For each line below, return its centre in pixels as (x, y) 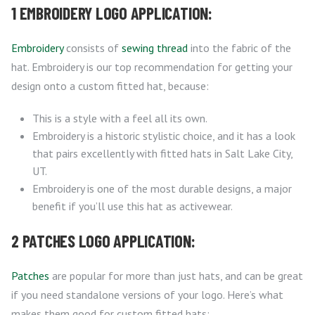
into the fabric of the (239, 48)
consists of (92, 48)
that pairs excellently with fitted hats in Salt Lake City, (162, 154)
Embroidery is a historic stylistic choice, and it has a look (164, 136)
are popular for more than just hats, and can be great (176, 276)
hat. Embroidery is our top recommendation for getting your (152, 67)
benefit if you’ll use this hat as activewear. (133, 206)
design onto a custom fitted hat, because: (110, 86)
